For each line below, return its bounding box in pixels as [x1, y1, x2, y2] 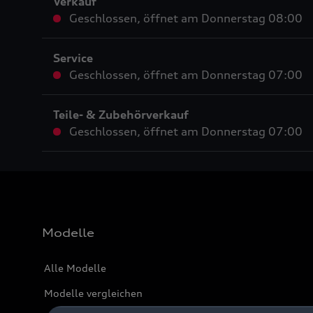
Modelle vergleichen [44, 287, 143, 300]
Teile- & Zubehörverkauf [53, 108, 189, 122]
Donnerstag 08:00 [198, 11, 303, 26]
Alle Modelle [44, 262, 106, 275]
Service [53, 51, 93, 66]
